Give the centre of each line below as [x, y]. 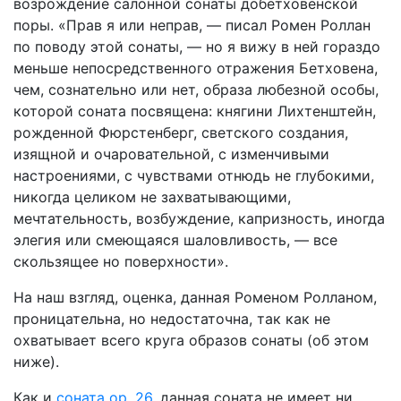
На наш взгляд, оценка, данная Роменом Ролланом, [195, 297]
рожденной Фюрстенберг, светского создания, [181, 132]
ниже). [36, 362]
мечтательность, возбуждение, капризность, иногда [199, 218]
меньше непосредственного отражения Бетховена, [196, 68]
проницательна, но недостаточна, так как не [172, 319]
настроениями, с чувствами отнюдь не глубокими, [194, 175]
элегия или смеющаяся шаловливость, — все [175, 240]
